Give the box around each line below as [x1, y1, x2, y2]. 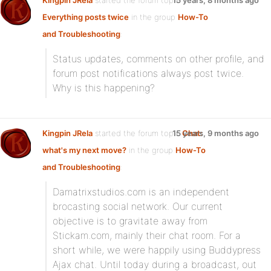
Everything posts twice [42, 12, 129, 22]
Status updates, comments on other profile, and [53, 53, 264, 65]
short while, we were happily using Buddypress [53, 244, 261, 256]
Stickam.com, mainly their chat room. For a [53, 229, 241, 241]
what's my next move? [42, 145, 126, 155]
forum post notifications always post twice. [53, 67, 244, 79]
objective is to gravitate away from [53, 215, 207, 227]
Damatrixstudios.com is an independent [53, 186, 229, 198]
